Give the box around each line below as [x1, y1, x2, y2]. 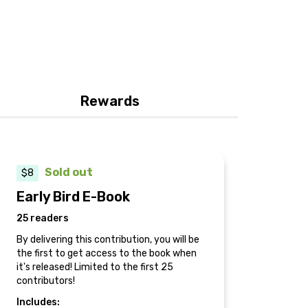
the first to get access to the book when [16, 247, 197, 259]
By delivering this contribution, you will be [16, 233, 199, 245]
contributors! [16, 274, 75, 287]
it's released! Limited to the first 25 [16, 261, 173, 273]
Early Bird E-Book [16, 188, 130, 205]
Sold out [45, 165, 93, 179]
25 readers [16, 212, 69, 224]
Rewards [80, 92, 140, 109]
